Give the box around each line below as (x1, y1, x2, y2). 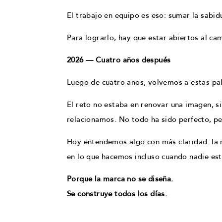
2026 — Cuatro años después (67, 55, 171, 64)
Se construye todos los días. (67, 189, 167, 198)
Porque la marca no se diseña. (67, 174, 173, 183)
